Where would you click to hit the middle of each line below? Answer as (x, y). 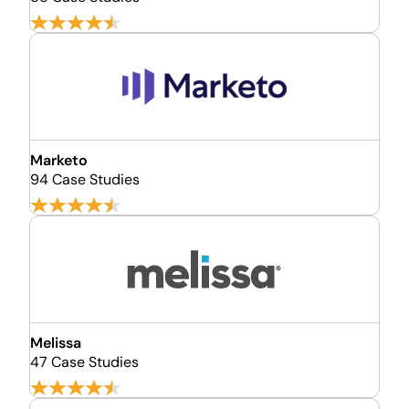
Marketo (59, 160)
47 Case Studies (84, 362)
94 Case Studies (85, 179)
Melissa (56, 343)
